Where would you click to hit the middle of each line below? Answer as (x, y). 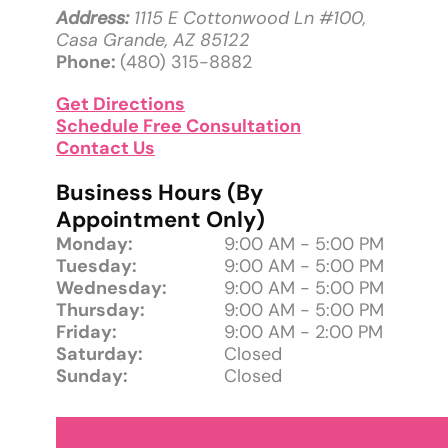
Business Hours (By (159, 192)
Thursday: (100, 309)
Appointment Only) (160, 219)
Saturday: (99, 353)
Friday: (86, 331)
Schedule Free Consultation (178, 125)
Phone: (88, 61)
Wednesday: (111, 287)
